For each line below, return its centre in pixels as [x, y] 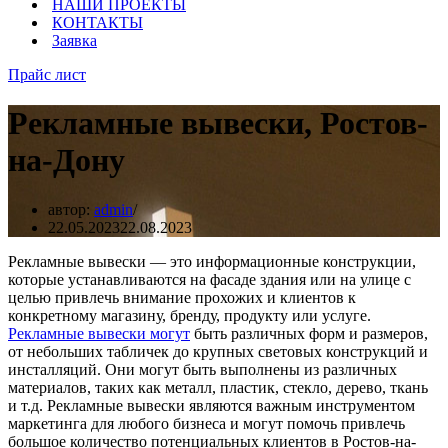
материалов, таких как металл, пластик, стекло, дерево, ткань [218, 387]
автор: [71, 209]
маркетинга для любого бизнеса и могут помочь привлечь [206, 423]
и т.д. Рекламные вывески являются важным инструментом [211, 405]
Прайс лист [47, 74]
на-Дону [66, 160]
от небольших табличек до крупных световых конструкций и [218, 351]
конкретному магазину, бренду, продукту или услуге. [189, 315]
